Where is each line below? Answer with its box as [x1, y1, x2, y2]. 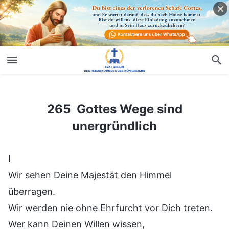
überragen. [8, 186, 55, 197]
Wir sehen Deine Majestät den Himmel [8, 169, 172, 180]
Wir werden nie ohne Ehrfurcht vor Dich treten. [8, 202, 213, 213]
